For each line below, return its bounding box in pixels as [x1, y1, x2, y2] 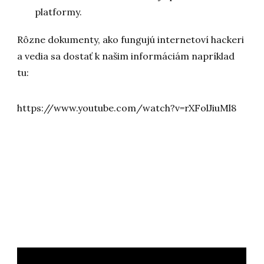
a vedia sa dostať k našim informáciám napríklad [17, 50, 235, 62]
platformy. [35, 6, 82, 18]
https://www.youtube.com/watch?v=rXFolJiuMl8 [17, 102, 237, 114]
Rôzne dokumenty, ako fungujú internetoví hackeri [17, 34, 245, 46]
